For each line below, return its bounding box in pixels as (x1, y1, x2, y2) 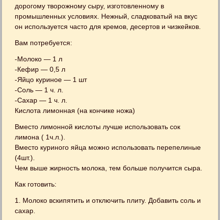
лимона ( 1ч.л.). (15, 133, 66, 141)
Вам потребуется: (15, 39, 73, 47)
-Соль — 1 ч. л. (15, 86, 64, 94)
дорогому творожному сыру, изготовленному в (15, 2, 165, 10)
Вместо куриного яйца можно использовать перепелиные (15, 143, 201, 151)
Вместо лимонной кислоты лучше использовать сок (15, 123, 181, 131)
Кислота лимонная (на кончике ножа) (15, 107, 136, 114)
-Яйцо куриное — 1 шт (15, 76, 87, 83)
